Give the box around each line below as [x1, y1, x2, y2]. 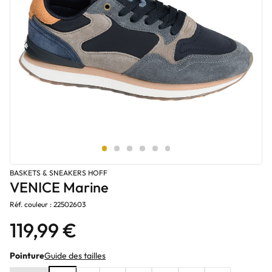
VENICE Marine [10, 178, 109, 196]
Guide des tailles [44, 250, 106, 261]
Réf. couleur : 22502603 [10, 200, 86, 209]
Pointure [10, 250, 44, 261]
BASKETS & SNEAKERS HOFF [10, 168, 107, 177]
